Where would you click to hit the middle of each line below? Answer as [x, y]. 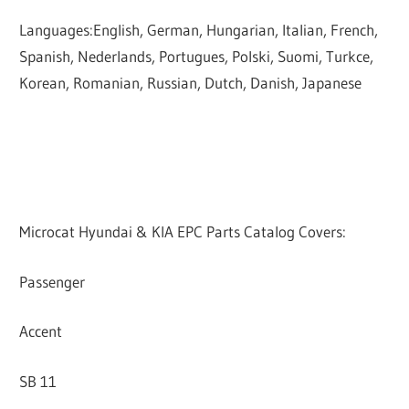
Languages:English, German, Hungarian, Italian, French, [199, 29]
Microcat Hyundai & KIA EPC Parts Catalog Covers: [183, 232]
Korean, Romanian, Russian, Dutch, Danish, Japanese [191, 82]
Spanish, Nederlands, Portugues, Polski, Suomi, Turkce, [197, 56]
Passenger [52, 281]
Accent [41, 331]
